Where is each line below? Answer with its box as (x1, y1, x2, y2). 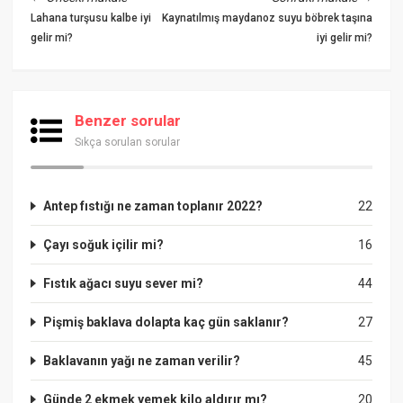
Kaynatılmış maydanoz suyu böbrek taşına (161, 11, 372, 24)
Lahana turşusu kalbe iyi (31, 11, 152, 24)
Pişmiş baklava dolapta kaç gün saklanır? (43, 314, 290, 329)
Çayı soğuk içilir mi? (43, 237, 165, 252)
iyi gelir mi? (316, 31, 372, 44)
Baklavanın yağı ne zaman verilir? (43, 353, 241, 368)
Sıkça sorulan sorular (75, 135, 181, 148)
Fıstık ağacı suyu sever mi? (43, 275, 204, 291)
